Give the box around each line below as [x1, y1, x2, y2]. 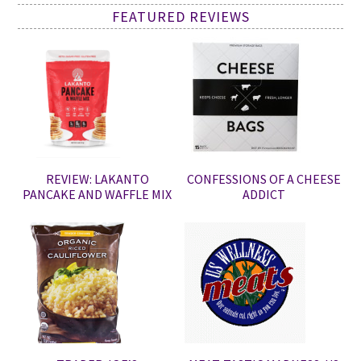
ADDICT [242, 185, 285, 202]
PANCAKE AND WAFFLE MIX [23, 185, 172, 202]
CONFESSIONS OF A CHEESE [186, 170, 341, 187]
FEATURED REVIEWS [111, 6, 250, 26]
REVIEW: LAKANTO [45, 170, 149, 187]
